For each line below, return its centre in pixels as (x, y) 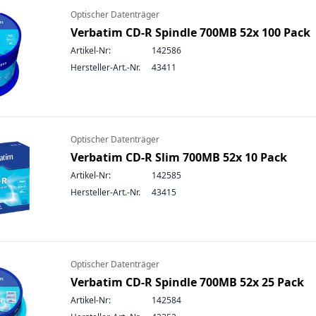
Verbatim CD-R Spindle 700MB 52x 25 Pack (187, 282)
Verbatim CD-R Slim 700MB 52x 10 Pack (179, 157)
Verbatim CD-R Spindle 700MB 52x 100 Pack (190, 32)
